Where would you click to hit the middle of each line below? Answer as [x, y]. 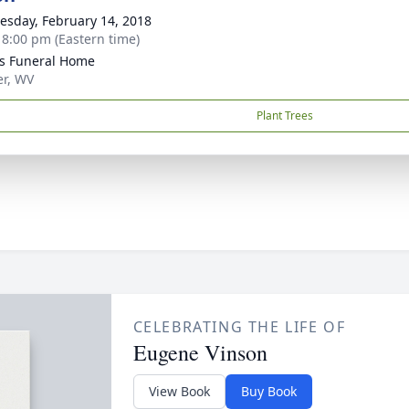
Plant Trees [285, 115]
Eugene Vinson [200, 352]
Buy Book [268, 391]
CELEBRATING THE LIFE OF [239, 327]
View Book [179, 391]
